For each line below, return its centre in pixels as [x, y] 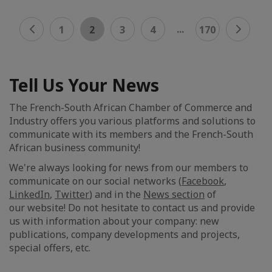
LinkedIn [29, 194]
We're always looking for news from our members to [129, 167]
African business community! [75, 147]
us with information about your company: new [114, 221]
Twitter [72, 194]
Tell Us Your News [84, 85]
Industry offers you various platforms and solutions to [132, 121]
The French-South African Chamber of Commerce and [131, 107]
